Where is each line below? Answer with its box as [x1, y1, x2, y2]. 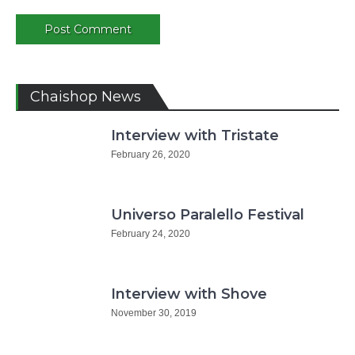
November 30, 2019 [111, 307, 197, 319]
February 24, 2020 [111, 227, 190, 239]
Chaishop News [30, 87, 141, 105]
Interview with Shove [111, 284, 267, 303]
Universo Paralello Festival [111, 205, 304, 223]
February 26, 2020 [111, 148, 190, 160]
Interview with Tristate [111, 126, 279, 144]
